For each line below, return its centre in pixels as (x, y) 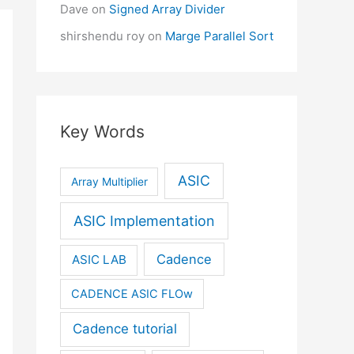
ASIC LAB (99, 260)
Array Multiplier (109, 182)
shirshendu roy (102, 36)
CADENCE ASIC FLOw (132, 294)
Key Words (102, 131)
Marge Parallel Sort (219, 36)
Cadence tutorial (125, 329)
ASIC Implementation (145, 220)
